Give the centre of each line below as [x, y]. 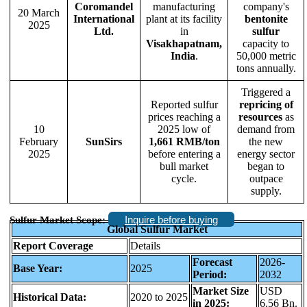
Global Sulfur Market [157, 230]
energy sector [266, 153]
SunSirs [104, 141]
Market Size [221, 291]
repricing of [266, 104]
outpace [266, 178]
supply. [266, 191]
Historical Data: [50, 297]
